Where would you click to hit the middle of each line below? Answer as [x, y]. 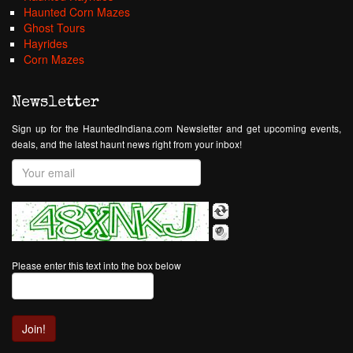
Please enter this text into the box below [97, 265]
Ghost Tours [54, 28]
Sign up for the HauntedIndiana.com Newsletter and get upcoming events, [176, 128]
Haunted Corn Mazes [77, 12]
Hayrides [46, 43]
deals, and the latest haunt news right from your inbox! [127, 144]
